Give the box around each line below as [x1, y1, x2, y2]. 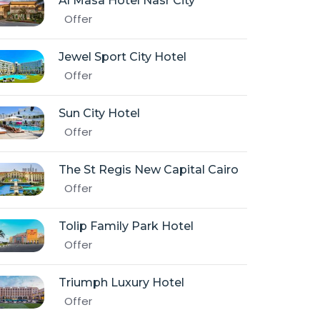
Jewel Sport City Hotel [59, 50, 186, 64]
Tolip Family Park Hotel [59, 219, 194, 233]
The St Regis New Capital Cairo [59, 163, 239, 176]
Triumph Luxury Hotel [59, 276, 184, 289]
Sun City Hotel [59, 106, 140, 120]
